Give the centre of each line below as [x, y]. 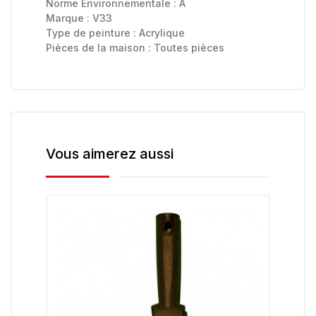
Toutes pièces [189, 48]
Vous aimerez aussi [110, 154]
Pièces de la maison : [100, 48]
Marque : [69, 18]
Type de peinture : [92, 33]
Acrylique [162, 33]
